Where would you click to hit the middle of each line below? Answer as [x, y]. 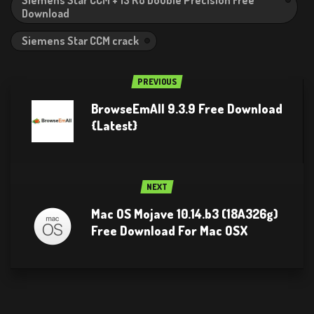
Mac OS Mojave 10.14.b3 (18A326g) [185, 213]
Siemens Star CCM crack [80, 40]
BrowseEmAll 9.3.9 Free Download [187, 108]
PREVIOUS [157, 81]
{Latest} [114, 125]
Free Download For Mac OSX [170, 230]
